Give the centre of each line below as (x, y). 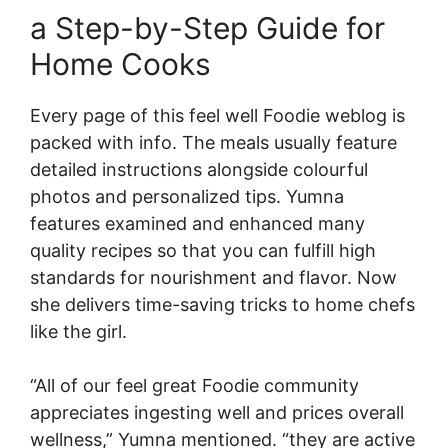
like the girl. (78, 331)
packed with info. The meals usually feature (213, 142)
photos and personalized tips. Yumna (187, 196)
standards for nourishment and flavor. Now (213, 277)
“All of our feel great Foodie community (194, 385)
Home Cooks (120, 64)
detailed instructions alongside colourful (199, 169)
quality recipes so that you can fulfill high (203, 250)
